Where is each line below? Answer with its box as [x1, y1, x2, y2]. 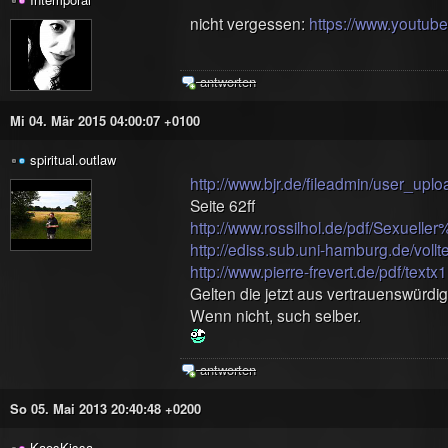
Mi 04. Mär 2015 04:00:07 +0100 [10, 111, 200, 130]
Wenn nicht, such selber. [190, 304, 361, 326]
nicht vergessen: [190, 12, 309, 34]
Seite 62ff [190, 194, 255, 216]
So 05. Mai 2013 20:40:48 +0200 [10, 399, 201, 418]
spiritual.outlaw [30, 150, 116, 169]
